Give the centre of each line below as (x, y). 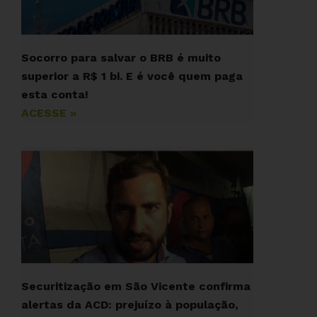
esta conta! (55, 94)
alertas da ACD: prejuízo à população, (129, 305)
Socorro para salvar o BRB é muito (121, 58)
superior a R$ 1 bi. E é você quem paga (132, 76)
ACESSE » (49, 113)
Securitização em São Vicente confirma (136, 286)
